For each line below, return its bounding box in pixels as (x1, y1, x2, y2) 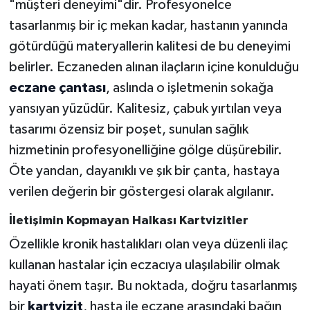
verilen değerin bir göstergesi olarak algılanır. (8, 184, 275, 199)
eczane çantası (8, 80, 106, 95)
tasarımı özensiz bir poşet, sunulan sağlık (8, 122, 248, 136)
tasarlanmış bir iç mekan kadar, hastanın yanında (8, 18, 288, 33)
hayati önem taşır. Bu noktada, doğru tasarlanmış (8, 279, 298, 293)
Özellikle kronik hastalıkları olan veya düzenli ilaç (8, 237, 288, 252)
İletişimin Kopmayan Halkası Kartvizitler (8, 214, 248, 227)
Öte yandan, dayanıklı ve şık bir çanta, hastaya (8, 163, 280, 178)
